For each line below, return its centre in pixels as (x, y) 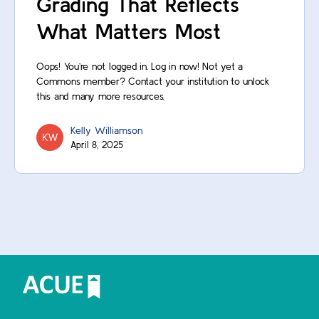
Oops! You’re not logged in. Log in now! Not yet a (140, 67)
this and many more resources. (101, 96)
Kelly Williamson (106, 131)
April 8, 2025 (97, 145)
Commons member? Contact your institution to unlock (153, 82)
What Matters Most (129, 32)
